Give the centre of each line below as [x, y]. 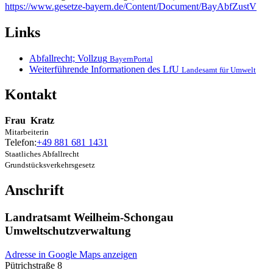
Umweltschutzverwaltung [68, 231]
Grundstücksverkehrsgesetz [50, 165]
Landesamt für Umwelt [219, 69]
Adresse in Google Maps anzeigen [71, 254]
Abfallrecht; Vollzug [68, 58]
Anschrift [34, 190]
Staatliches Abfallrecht [42, 154]
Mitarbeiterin [27, 132]
